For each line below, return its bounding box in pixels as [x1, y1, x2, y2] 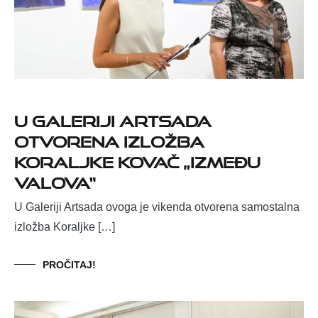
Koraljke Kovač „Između [14, 147, 261, 172]
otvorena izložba [14, 126, 204, 152]
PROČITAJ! [43, 259, 96, 271]
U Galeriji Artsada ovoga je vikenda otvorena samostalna [14, 201, 300, 214]
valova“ [14, 168, 96, 193]
